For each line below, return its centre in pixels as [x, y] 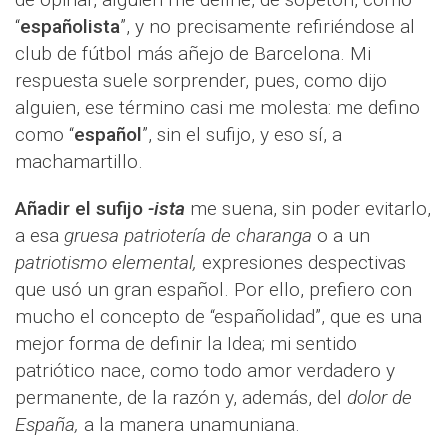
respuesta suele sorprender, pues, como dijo [201, 81]
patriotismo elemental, [108, 263]
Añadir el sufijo [81, 209]
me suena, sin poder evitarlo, [310, 209]
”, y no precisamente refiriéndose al [267, 27]
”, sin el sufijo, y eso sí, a [242, 135]
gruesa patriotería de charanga [188, 236]
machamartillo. [79, 162]
